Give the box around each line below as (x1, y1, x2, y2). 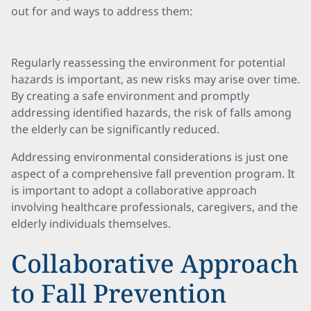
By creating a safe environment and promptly (11, 88, 249, 103)
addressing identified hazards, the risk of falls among (11, 105, 292, 120)
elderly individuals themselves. (11, 216, 171, 231)
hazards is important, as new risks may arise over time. (11, 72, 300, 87)
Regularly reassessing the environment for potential (11, 55, 285, 70)
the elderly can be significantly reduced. (11, 121, 219, 137)
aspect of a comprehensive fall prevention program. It (11, 166, 295, 181)
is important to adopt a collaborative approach (11, 183, 257, 198)
